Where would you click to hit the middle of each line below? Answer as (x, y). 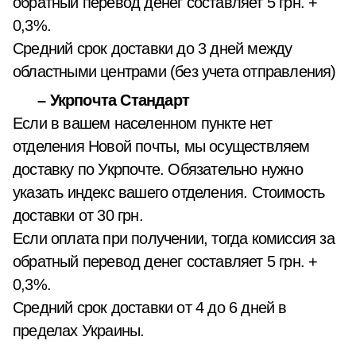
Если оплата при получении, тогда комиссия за (174, 238)
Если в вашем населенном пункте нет (142, 123)
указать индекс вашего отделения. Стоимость (169, 192)
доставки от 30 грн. (78, 215)
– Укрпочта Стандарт (101, 100)
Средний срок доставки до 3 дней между (153, 48)
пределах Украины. (79, 331)
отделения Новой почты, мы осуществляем (161, 146)
